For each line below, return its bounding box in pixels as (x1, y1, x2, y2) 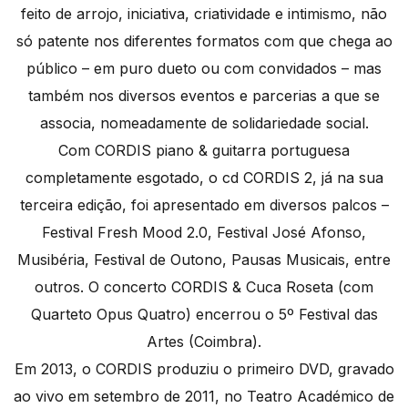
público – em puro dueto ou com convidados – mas (26, 59, 382, 78)
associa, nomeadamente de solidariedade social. (39, 114, 369, 133)
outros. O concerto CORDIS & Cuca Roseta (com (35, 278, 373, 297)
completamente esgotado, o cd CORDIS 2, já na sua (25, 168, 383, 188)
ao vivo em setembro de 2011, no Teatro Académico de (14, 387, 394, 406)
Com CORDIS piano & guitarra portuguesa (58, 141, 350, 160)
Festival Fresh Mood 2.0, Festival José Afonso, (42, 223, 366, 242)
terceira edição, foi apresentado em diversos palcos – (19, 196, 389, 215)
